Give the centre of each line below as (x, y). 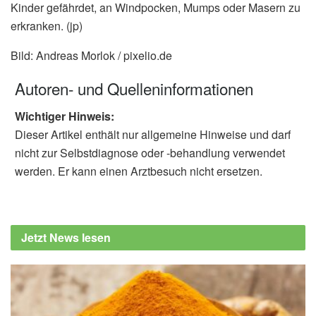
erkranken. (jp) (47, 25)
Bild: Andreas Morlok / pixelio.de (91, 55)
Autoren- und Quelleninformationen (134, 89)
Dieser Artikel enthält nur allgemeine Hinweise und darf (153, 134)
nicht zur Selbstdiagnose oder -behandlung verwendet (150, 152)
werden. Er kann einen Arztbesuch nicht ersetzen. (139, 171)
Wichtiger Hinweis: (65, 116)
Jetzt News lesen (66, 237)
